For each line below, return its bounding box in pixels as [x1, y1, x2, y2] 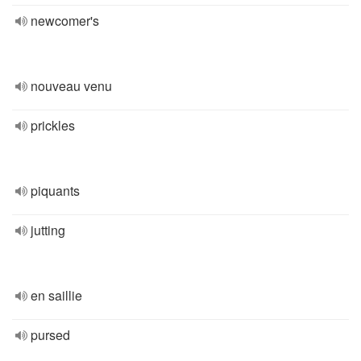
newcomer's [31, 11, 99, 30]
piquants [31, 181, 80, 200]
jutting [31, 221, 65, 239]
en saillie [31, 286, 82, 305]
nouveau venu [31, 77, 112, 95]
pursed [31, 326, 70, 344]
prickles [31, 116, 75, 135]
